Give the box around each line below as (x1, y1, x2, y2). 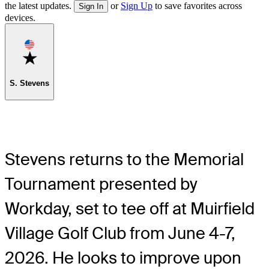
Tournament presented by (5, 173, 198, 195)
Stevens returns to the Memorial (5, 148, 244, 170)
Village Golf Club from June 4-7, (5, 222, 235, 244)
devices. (5, 12, 35, 23)
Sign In (79, 1, 103, 11)
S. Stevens (10, 78, 49, 88)
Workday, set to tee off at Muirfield (5, 198, 255, 219)
